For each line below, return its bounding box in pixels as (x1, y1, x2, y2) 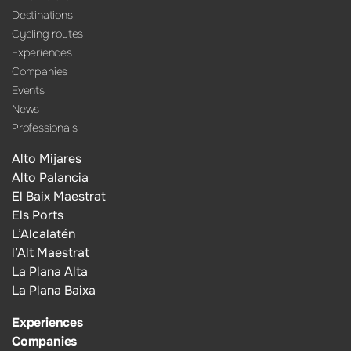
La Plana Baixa (12, 282, 96, 299)
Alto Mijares (12, 150, 81, 168)
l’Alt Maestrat (12, 244, 89, 262)
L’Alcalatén (12, 226, 75, 243)
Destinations (12, 7, 73, 22)
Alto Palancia (12, 169, 89, 186)
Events (12, 82, 45, 97)
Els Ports (12, 207, 63, 224)
